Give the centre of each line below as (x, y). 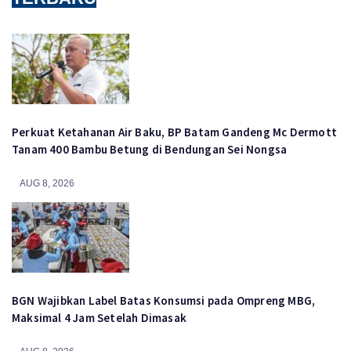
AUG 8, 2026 (47, 184)
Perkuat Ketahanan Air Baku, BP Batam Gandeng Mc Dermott (175, 132)
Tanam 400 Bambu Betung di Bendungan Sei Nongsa (150, 150)
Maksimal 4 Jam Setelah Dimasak (99, 318)
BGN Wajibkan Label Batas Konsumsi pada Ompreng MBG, (164, 301)
